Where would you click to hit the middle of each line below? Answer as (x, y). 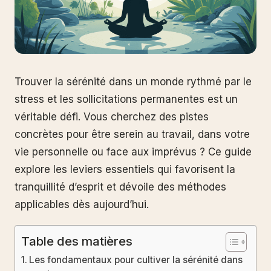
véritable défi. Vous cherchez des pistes (112, 117)
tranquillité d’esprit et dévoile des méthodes (120, 187)
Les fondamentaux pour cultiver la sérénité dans (136, 260)
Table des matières (77, 241)
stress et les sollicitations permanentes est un (126, 100)
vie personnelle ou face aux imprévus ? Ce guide (133, 152)
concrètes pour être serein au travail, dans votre (132, 135)
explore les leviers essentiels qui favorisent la (125, 170)
